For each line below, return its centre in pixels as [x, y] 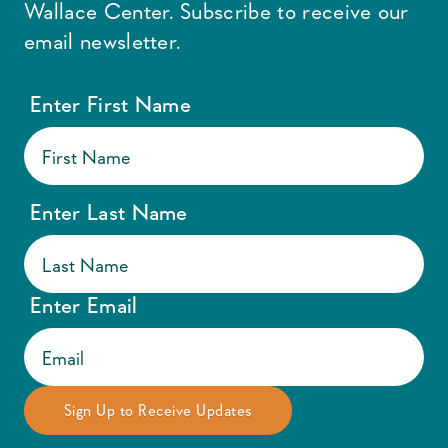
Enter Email [84, 305]
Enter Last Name [109, 212]
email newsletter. [102, 41]
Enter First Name [111, 104]
